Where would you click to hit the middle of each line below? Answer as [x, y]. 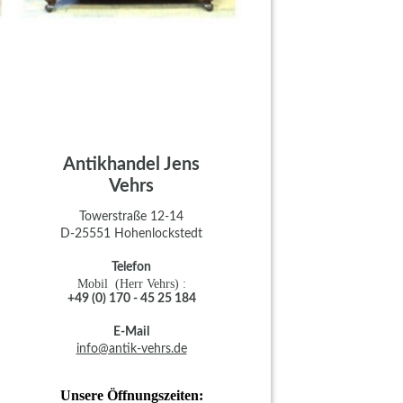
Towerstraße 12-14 [131, 216]
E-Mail [131, 331]
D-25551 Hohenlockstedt [131, 233]
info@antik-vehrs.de [131, 349]
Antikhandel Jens [131, 165]
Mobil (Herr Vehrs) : [131, 283]
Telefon [131, 267]
